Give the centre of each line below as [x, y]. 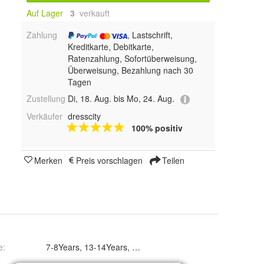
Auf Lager [45, 13]
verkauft [93, 13]
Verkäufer [44, 116]
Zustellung [46, 99]
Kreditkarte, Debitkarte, [110, 47]
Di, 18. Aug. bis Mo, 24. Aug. [121, 99]
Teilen [172, 160]
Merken [48, 160]
